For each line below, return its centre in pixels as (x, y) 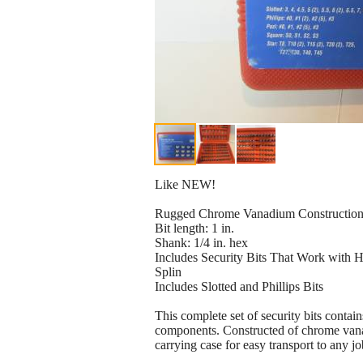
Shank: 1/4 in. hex (201, 243)
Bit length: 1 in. (194, 228)
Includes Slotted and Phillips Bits (239, 287)
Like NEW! (185, 185)
